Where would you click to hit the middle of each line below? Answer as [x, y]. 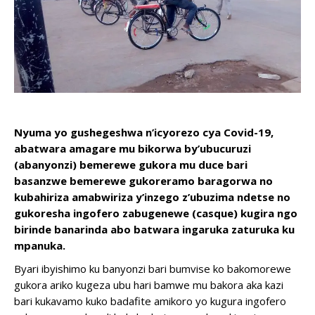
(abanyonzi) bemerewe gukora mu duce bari [131, 165]
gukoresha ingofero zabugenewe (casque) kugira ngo [156, 213]
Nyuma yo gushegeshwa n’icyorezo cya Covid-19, [144, 132]
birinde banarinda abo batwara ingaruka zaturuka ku [154, 229]
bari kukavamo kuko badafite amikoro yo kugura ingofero [150, 301]
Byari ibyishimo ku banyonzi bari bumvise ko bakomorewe [153, 269]
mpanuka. [40, 245]
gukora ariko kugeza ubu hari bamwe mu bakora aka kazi [149, 285]
